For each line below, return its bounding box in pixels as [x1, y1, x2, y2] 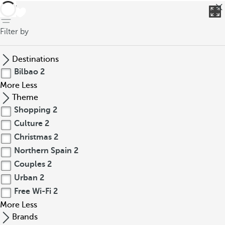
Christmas [12, 133, 54, 142]
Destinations [12, 55, 59, 64]
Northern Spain [12, 146, 74, 155]
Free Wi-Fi [12, 187, 53, 196]
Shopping [12, 105, 53, 115]
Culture [12, 119, 45, 128]
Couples [12, 160, 47, 169]
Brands [12, 212, 38, 221]
